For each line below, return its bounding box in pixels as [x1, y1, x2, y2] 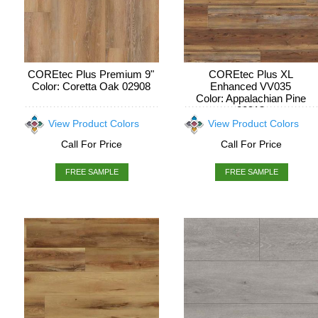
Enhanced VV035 [210, 80, 292, 92]
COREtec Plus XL [208, 68, 293, 80]
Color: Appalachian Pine [195, 92, 306, 104]
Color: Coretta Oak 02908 [31, 80, 150, 92]
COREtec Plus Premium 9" [28, 68, 155, 80]
